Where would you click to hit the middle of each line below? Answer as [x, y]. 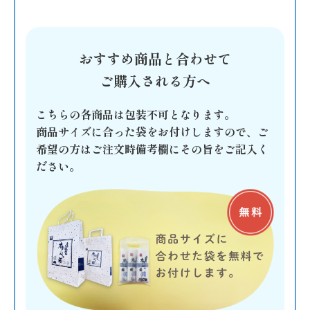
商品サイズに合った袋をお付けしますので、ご [152, 132]
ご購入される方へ [155, 81]
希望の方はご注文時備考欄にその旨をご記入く [152, 149]
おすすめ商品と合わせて [155, 59]
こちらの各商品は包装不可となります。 [136, 115]
